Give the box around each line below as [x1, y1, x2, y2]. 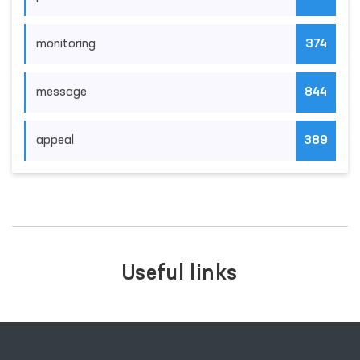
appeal [36, 134, 74, 147]
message [36, 86, 87, 99]
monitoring [36, 38, 96, 51]
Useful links [121, 264, 239, 284]
